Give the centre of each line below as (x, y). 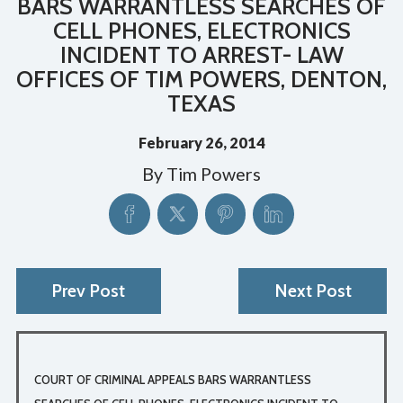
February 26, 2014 (201, 143)
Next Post (313, 290)
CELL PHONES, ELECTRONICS (201, 30)
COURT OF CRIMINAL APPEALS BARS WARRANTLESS (172, 379)
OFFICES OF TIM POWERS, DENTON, (201, 79)
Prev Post (89, 290)
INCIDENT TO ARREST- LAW (201, 54)
